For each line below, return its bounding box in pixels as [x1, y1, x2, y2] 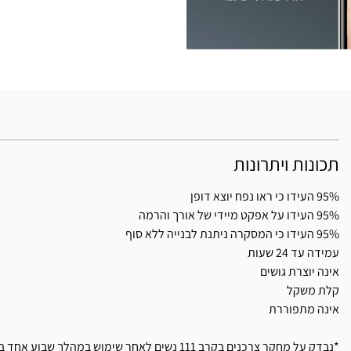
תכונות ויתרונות [233, 151, 339, 177]
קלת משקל [287, 282, 339, 299]
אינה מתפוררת [269, 301, 339, 318]
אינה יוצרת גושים [260, 263, 339, 280]
